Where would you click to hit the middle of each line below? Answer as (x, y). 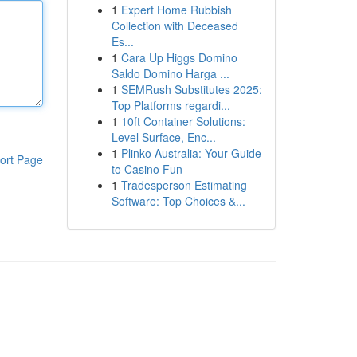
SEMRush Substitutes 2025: (191, 89)
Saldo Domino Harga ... (170, 73)
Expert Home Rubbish (176, 10)
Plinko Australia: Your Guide (191, 153)
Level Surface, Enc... (163, 137)
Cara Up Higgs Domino (179, 57)
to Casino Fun (147, 169)
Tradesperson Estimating (184, 185)
